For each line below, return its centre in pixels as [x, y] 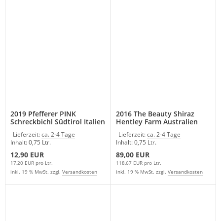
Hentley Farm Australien [157, 121]
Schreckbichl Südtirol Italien [58, 121]
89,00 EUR [132, 154]
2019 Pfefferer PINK [43, 113]
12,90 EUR [27, 154]
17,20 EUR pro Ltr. [32, 163]
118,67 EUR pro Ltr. [138, 163]
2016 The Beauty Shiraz [155, 113]
